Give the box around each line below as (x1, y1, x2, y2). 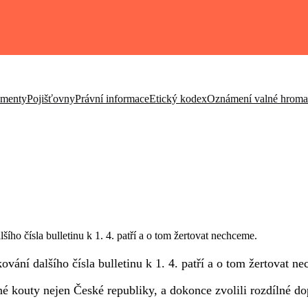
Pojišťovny (27, 92, 75, 104)
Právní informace (75, 92, 149, 104)
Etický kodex (149, 92, 207, 104)
